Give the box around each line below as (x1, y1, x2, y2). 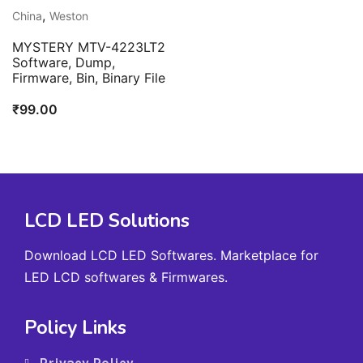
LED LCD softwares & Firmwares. (24, 269, 228, 285)
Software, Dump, (12, 54, 115, 70)
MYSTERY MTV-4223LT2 (12, 39, 165, 55)
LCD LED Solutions (24, 208, 190, 233)
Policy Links (24, 315, 126, 340)
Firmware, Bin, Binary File (12, 70, 165, 86)
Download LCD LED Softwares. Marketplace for (24, 247, 318, 263)
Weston (49, 9, 88, 23)
